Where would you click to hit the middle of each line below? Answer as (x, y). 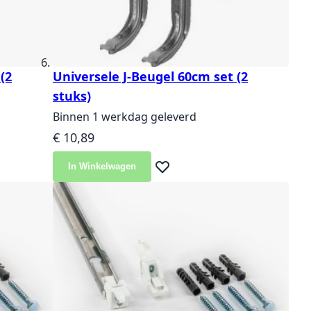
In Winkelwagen (102, 167)
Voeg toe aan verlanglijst (216, 174)
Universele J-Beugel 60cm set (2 (150, 77)
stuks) (72, 96)
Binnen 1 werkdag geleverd (125, 117)
